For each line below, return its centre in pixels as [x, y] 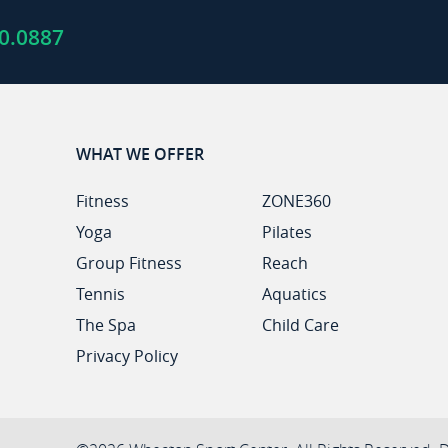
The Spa [105, 325]
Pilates [287, 232]
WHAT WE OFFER [139, 154]
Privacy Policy [126, 356]
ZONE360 [297, 201]
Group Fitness [128, 263]
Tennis [100, 294]
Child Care [301, 325]
